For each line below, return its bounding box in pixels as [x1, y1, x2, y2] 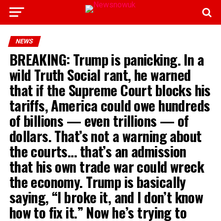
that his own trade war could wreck [9, 156, 204, 177]
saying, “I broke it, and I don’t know [9, 186, 203, 207]
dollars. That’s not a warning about [9, 125, 202, 146]
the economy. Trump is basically [9, 171, 186, 192]
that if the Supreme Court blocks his [9, 79, 211, 100]
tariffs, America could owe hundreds [9, 95, 210, 115]
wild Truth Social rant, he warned [9, 64, 191, 85]
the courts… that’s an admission [9, 141, 186, 161]
